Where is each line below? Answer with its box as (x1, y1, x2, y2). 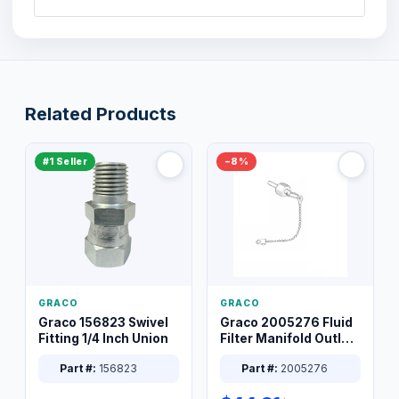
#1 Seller (43, 155, 87, 167)
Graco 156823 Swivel (38, 314, 168, 330)
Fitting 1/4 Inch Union (38, 330, 168, 346)
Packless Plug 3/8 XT (220, 346, 349, 362)
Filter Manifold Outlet (220, 330, 354, 346)
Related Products (25, 102, 176, 125)
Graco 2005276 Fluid (220, 314, 353, 330)
